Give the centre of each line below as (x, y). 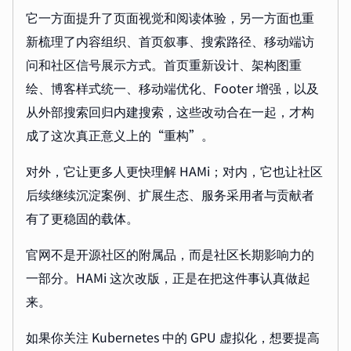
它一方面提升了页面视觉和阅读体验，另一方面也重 (170, 18)
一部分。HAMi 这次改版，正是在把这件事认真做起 (168, 278)
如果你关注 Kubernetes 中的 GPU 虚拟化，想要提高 (173, 337)
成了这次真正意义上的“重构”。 (120, 135)
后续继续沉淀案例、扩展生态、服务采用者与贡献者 (170, 195)
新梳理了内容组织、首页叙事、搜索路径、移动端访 (170, 41)
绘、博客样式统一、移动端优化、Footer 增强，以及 (172, 88)
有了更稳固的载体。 (82, 218)
